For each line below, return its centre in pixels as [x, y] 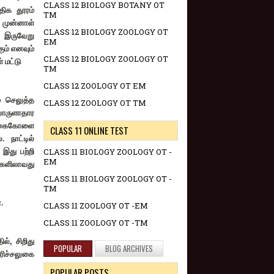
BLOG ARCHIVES [129, 249]
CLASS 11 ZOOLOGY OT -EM [96, 206]
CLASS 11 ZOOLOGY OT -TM [96, 223]
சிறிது [25, 241]
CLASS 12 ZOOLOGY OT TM [95, 103]
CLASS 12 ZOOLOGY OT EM [95, 86]
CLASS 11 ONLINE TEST [89, 131]
